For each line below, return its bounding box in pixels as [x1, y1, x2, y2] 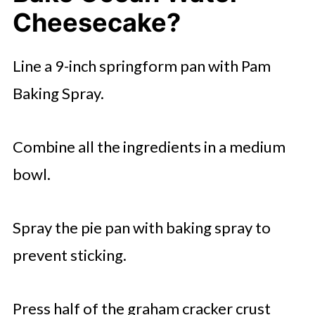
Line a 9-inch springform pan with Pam [12, 56, 271, 75]
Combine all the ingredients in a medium [12, 137, 285, 156]
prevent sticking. [12, 245, 127, 264]
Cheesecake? [12, 7, 181, 38]
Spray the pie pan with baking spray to [12, 218, 271, 237]
